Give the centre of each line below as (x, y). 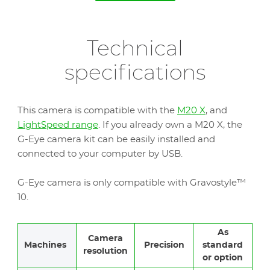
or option (223, 258)
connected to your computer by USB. (100, 154)
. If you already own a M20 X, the (170, 125)
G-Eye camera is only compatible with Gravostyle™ (132, 183)
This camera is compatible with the (97, 111)
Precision (164, 245)
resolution (105, 251)
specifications (135, 73)
